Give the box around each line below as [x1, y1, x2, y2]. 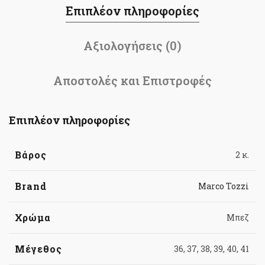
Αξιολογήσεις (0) [83, 37, 182, 53]
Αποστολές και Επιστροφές [53, 72, 212, 88]
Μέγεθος [15, 242, 62, 255]
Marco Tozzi [198, 180, 249, 192]
